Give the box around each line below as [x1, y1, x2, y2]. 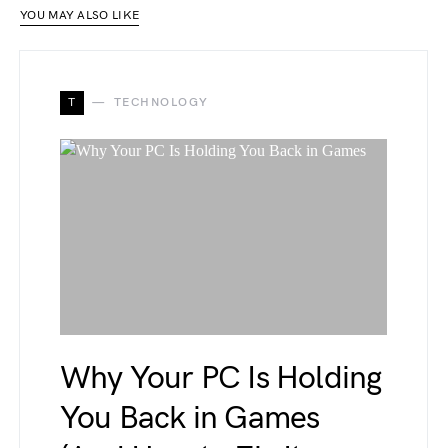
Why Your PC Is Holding [60, 358, 382, 398]
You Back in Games [60, 398, 320, 438]
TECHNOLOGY [113, 94, 209, 110]
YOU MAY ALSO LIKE [20, 7, 140, 23]
